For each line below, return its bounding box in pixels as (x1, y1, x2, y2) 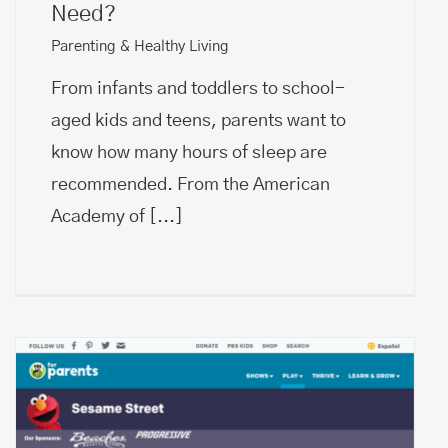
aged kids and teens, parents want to (51, 111, 346, 130)
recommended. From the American (51, 175, 330, 194)
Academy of (51, 207, 149, 226)
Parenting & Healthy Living (51, 38, 229, 54)
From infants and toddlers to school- (51, 79, 345, 98)
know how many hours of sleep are (51, 143, 327, 162)
